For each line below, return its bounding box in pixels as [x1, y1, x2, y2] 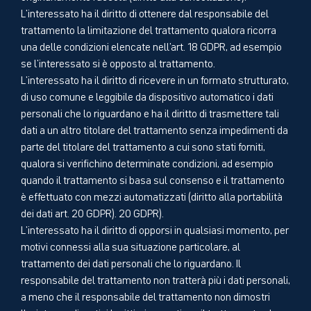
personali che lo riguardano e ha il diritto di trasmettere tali [21, 104, 279, 120]
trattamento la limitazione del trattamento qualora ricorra [21, 21, 276, 37]
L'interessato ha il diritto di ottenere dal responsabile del [21, 4, 269, 20]
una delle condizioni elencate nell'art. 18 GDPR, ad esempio [21, 37, 282, 53]
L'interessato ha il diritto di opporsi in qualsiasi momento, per [21, 221, 289, 237]
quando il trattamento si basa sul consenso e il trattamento [21, 171, 285, 187]
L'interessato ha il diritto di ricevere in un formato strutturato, [21, 71, 289, 87]
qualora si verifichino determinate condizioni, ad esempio [21, 154, 274, 170]
